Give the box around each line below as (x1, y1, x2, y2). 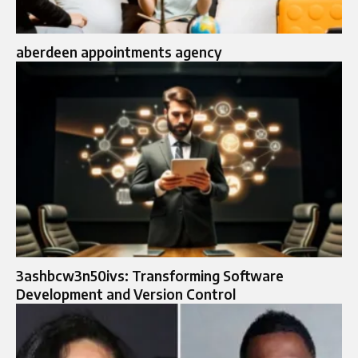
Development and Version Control (16, 284, 236, 303)
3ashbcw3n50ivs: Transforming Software (16, 266, 284, 284)
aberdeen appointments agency (16, 43, 222, 62)
